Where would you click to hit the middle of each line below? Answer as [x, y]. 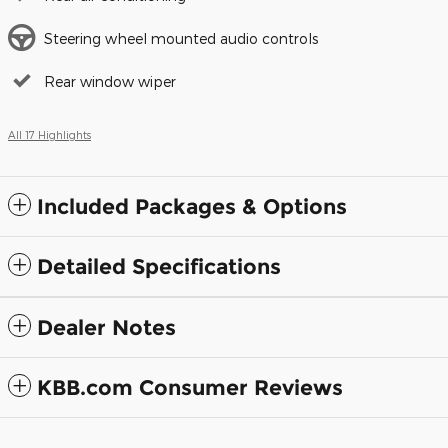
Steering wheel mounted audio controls [181, 38]
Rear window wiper [110, 81]
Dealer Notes [106, 327]
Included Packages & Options [192, 206]
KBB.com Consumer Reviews [190, 387]
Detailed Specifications [159, 266]
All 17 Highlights [49, 134]
